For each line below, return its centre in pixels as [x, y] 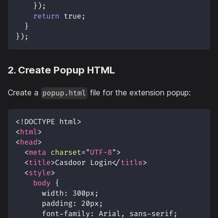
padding [57, 203]
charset [66, 152]
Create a [24, 93]
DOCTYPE [40, 122]
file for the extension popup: [139, 93]
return [46, 17]
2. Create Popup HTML [61, 70]
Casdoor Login [83, 163]
